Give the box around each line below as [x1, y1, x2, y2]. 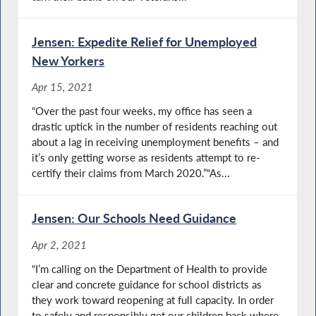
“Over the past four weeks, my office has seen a [32, 104, 253, 118]
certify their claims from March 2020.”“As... [32, 166, 231, 180]
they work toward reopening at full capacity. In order [32, 293, 274, 306]
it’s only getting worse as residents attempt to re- [32, 151, 261, 164]
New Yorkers [32, 52, 105, 68]
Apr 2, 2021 [32, 238, 87, 251]
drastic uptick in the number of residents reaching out [32, 120, 278, 133]
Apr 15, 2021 [32, 80, 94, 93]
